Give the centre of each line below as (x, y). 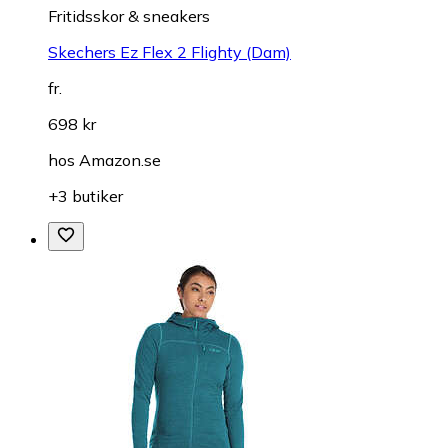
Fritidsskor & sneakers (129, 16)
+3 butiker (85, 196)
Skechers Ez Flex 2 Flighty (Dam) (169, 52)
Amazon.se (120, 160)
